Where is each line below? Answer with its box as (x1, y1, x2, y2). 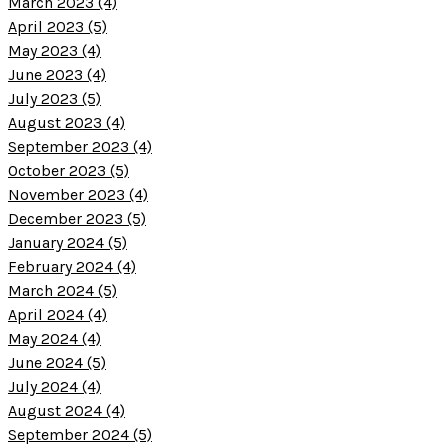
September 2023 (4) (8, 136, 152, 156)
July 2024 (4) (8, 376, 101, 396)
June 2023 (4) (8, 64, 106, 84)
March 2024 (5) (8, 280, 117, 300)
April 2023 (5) (8, 16, 107, 36)
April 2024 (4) (8, 304, 107, 324)
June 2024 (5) (8, 352, 106, 372)
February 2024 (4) (8, 256, 136, 276)
